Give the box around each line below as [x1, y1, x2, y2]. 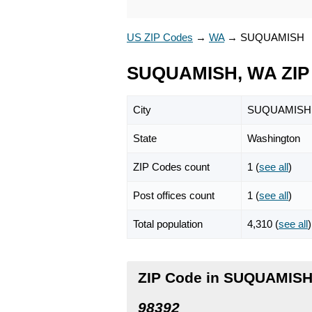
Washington [247, 132, 300, 144]
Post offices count [133, 189, 214, 201]
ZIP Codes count [133, 160, 210, 173]
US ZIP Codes [127, 31, 193, 43]
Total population [133, 217, 203, 230]
